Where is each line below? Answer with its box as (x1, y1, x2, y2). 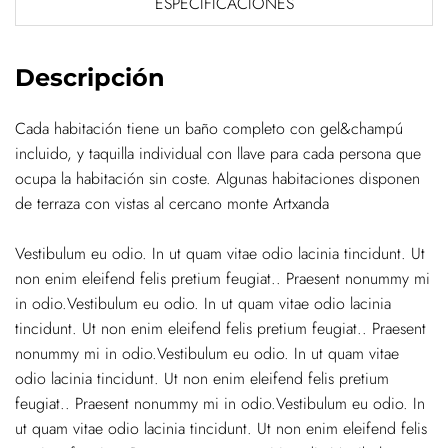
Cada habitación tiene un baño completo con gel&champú (15, 116, 403, 140)
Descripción (15, 62, 165, 92)
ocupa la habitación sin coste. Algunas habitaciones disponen (15, 166, 420, 190)
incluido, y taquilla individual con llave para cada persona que (15, 141, 421, 165)
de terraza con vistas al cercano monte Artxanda (15, 191, 329, 215)
